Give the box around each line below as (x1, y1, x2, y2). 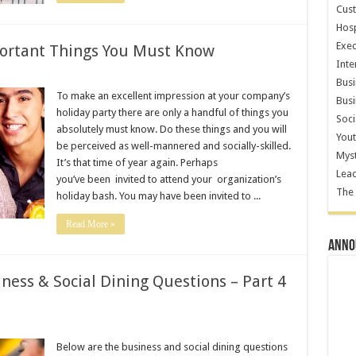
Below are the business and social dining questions (56, 341, 288, 353)
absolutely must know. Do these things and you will (56, 123, 287, 135)
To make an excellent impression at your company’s (56, 90, 290, 102)
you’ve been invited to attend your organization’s (56, 173, 281, 185)
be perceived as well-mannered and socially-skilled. (56, 140, 291, 152)
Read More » (65, 219, 115, 230)
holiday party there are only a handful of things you (56, 106, 288, 118)
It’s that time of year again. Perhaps (56, 157, 218, 168)
